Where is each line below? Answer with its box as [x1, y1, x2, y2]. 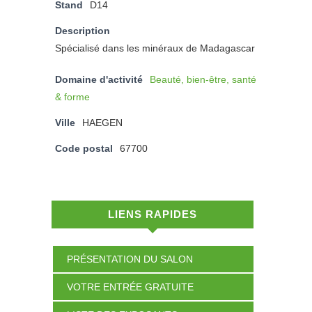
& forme [55, 91, 93, 103]
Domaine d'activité [55, 74, 143, 86]
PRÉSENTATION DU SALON [67, 253, 193, 265]
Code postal [55, 143, 113, 155]
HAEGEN [82, 117, 123, 129]
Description [55, 25, 110, 37]
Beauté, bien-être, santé [150, 74, 256, 86]
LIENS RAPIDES [108, 208, 197, 221]
